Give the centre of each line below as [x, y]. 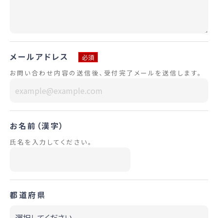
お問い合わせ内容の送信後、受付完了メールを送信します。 [106, 73]
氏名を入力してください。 [51, 142]
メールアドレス [39, 56]
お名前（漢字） [37, 125]
